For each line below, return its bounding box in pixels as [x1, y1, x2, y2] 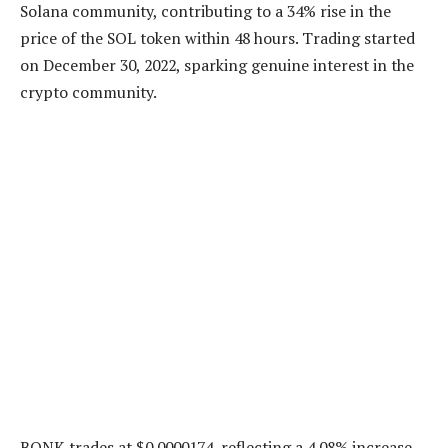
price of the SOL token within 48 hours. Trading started [20, 26, 415, 49]
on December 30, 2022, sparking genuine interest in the [20, 53, 414, 76]
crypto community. [20, 80, 157, 103]
